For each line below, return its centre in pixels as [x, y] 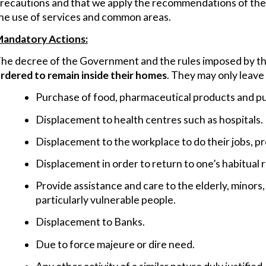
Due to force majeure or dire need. [115, 244]
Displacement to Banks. [91, 222]
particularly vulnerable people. [106, 200]
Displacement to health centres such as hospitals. [150, 119]
